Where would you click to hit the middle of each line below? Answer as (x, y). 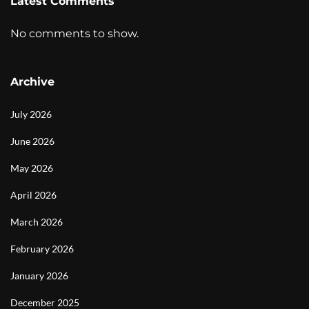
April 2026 (33, 195)
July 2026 (31, 114)
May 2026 (32, 168)
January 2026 (39, 275)
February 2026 (42, 248)
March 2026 (37, 221)
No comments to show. (74, 33)
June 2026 (32, 141)
